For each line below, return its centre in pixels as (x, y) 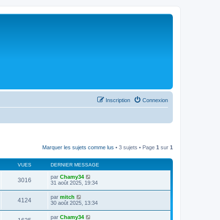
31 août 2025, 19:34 (74, 183)
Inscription (118, 100)
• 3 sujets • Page (135, 147)
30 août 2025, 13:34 (74, 203)
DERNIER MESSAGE (75, 165)
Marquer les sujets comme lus (78, 147)
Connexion (155, 100)
